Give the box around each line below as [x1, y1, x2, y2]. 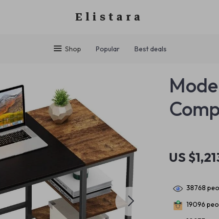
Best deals [134, 44, 167, 53]
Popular [95, 44, 120, 53]
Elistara [75, 7, 144, 26]
